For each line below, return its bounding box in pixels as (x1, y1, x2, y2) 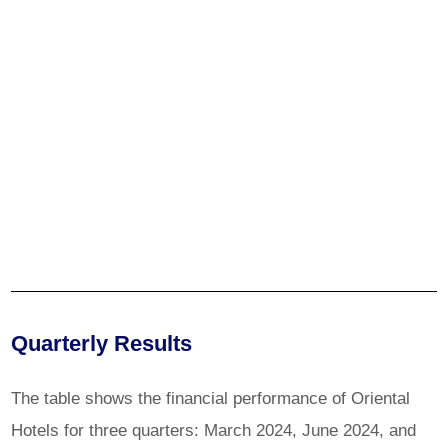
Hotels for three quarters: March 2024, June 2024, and (11, 419, 417, 440)
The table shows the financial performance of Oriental (11, 387, 411, 408)
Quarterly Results (11, 330, 199, 356)
